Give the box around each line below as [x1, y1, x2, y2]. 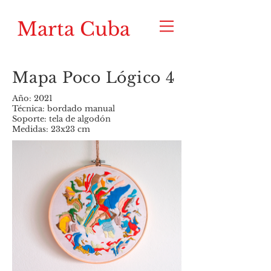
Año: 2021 [12, 93, 53, 103]
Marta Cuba [17, 18, 130, 41]
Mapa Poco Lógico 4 [12, 68, 175, 87]
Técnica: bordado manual [12, 103, 115, 114]
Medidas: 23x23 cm [12, 124, 90, 134]
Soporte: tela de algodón [12, 114, 111, 124]
